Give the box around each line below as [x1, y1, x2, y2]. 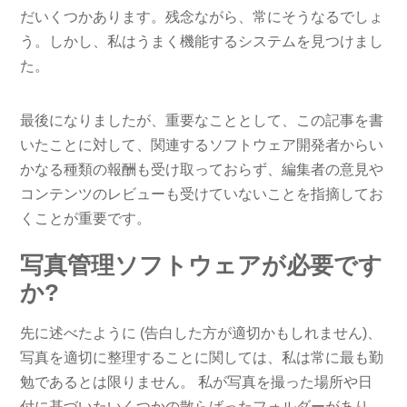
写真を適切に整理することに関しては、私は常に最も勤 [20, 349, 384, 365]
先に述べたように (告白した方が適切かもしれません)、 [20, 324, 382, 341]
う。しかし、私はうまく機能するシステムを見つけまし [20, 34, 384, 49]
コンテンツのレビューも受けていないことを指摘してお [20, 185, 384, 202]
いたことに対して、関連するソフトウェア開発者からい [20, 136, 384, 153]
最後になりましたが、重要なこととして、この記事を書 [20, 112, 384, 128]
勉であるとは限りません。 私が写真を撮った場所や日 [20, 373, 373, 390]
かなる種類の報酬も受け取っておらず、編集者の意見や [20, 161, 384, 177]
